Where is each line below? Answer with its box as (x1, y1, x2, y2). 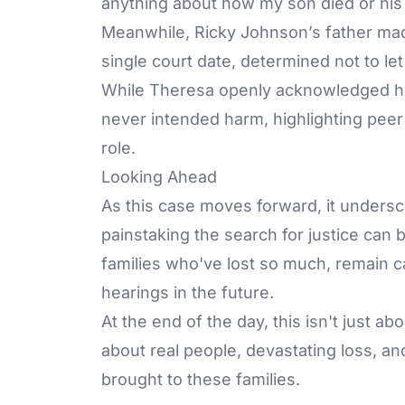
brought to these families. (101, 369, 300, 389)
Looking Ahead (101, 166, 217, 186)
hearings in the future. (101, 282, 274, 302)
